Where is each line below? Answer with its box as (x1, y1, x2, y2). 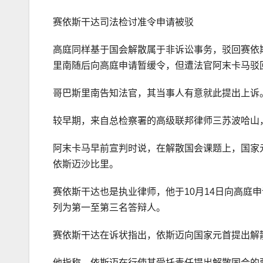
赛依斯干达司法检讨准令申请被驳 (53, 17, 194, 28)
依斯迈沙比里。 (53, 159, 119, 170)
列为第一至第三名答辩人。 (53, 203, 166, 213)
